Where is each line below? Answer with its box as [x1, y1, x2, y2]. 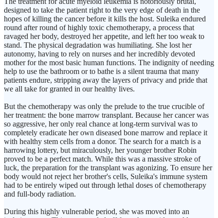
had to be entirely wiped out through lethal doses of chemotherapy [4, 181, 206, 190]
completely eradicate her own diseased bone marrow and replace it [4, 128, 207, 137]
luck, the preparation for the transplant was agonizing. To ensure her [4, 163, 212, 172]
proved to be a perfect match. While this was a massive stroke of [4, 155, 200, 163]
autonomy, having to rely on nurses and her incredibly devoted [4, 50, 195, 58]
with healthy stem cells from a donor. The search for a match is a [4, 137, 201, 146]
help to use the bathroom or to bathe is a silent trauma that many [4, 67, 199, 76]
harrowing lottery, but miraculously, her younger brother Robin [4, 146, 197, 155]
